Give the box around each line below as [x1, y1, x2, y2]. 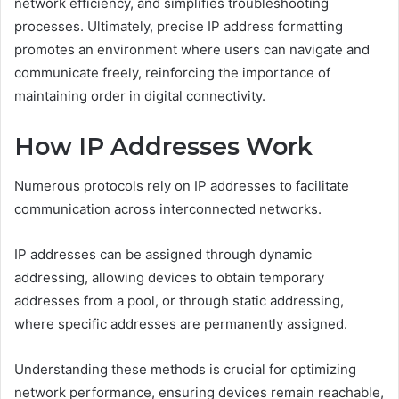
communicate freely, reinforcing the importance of [14, 63, 330, 81]
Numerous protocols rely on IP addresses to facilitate [14, 177, 349, 195]
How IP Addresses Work [14, 131, 313, 161]
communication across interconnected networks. [14, 200, 322, 218]
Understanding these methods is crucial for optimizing [14, 361, 356, 379]
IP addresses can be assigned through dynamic [14, 246, 312, 264]
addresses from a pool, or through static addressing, [14, 292, 344, 310]
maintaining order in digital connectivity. [14, 86, 265, 104]
